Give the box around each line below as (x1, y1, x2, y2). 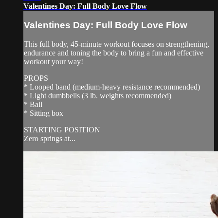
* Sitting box (24, 109, 63, 117)
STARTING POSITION (24, 125, 100, 134)
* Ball (24, 100, 42, 109)
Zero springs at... (24, 134, 75, 143)
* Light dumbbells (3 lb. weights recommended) (24, 91, 171, 100)
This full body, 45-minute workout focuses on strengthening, (24, 39, 209, 48)
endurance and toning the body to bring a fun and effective (24, 48, 203, 57)
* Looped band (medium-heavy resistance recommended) (24, 82, 200, 91)
